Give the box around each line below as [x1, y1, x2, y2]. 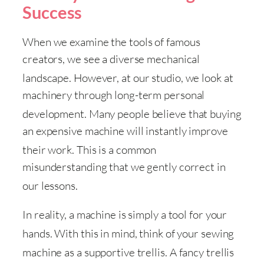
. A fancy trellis [164, 245, 235, 260]
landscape [22, 70, 70, 85]
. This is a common [72, 143, 157, 157]
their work [22, 143, 72, 157]
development [22, 106, 84, 121]
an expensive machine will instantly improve [22, 123, 228, 138]
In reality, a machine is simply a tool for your [22, 207, 227, 222]
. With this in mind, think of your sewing [49, 226, 235, 241]
